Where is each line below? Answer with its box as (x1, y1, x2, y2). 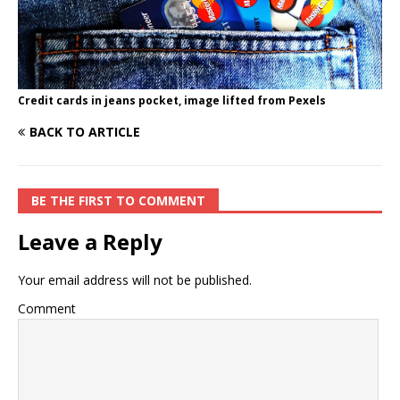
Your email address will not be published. (18, 271, 252, 288)
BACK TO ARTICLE (29, 122, 140, 140)
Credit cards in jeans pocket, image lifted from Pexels (18, 92, 326, 108)
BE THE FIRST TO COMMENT (31, 191, 205, 209)
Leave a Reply (18, 226, 162, 256)
